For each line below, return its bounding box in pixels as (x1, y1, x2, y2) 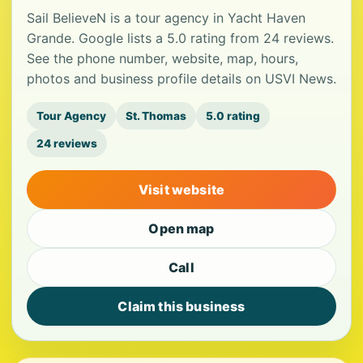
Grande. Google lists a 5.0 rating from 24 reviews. (27, 30, 334, 46)
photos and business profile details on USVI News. (27, 70, 336, 87)
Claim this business (117, 298, 246, 314)
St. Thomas (126, 109, 186, 122)
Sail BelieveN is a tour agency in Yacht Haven (27, 10, 305, 26)
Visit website (138, 181, 225, 198)
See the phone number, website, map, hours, (27, 50, 298, 66)
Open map (148, 220, 215, 237)
